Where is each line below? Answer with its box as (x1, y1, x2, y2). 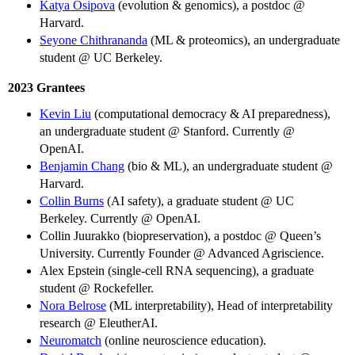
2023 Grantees (8, 80, 85, 94)
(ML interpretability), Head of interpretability (106, 298, 333, 312)
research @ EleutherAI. (40, 315, 158, 330)
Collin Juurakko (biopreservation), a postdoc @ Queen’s (40, 228, 321, 242)
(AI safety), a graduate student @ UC (104, 193, 294, 208)
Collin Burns (40, 193, 104, 208)
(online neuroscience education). (101, 333, 266, 347)
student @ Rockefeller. (40, 281, 154, 295)
